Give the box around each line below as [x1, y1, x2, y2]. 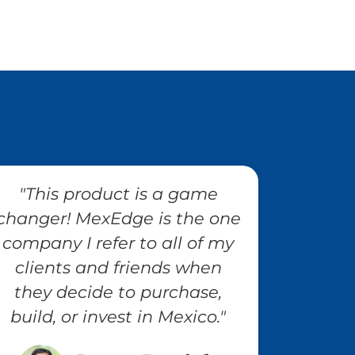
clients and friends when [14, 257, 222, 277]
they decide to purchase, [14, 281, 223, 302]
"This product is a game [18, 183, 218, 204]
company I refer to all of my [2, 232, 235, 253]
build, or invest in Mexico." [10, 306, 227, 326]
